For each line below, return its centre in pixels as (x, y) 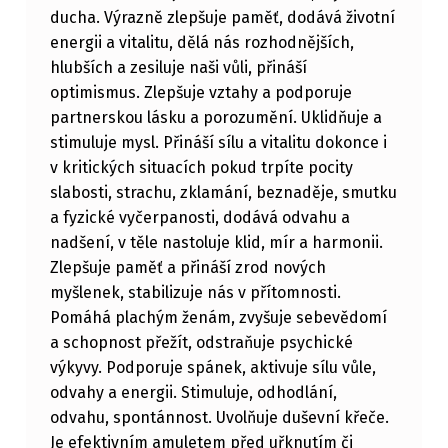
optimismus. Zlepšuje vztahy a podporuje (200, 93)
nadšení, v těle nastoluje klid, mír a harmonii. (216, 243)
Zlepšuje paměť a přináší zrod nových (187, 268)
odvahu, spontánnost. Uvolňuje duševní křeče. (219, 418)
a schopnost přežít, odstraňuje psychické (201, 343)
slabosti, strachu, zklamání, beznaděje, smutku (223, 193)
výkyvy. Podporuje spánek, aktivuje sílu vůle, (212, 368)
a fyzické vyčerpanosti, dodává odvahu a (199, 218)
